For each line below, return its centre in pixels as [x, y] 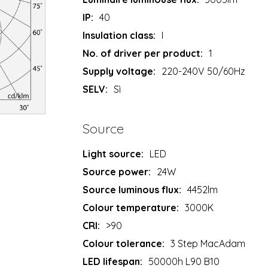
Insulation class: [119, 35]
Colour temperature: [131, 207]
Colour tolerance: [124, 243]
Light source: [113, 153]
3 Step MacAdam [208, 243]
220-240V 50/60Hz [204, 71]
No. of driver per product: [143, 53]
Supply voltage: [119, 71]
